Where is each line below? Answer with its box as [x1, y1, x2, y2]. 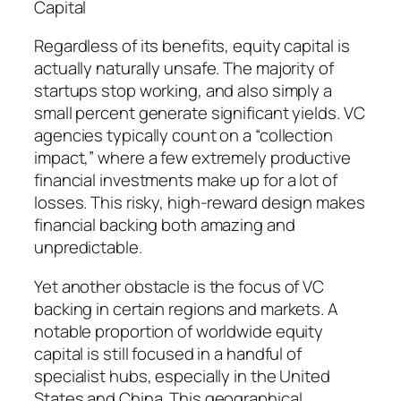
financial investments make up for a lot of [34, 168, 337, 192]
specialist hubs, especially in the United [34, 363, 330, 388]
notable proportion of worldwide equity [34, 319, 324, 343]
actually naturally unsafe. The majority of [34, 56, 334, 81]
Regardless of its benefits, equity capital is [34, 34, 350, 58]
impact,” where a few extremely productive [34, 146, 351, 170]
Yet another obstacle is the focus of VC [34, 274, 325, 298]
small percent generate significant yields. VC [34, 101, 365, 125]
